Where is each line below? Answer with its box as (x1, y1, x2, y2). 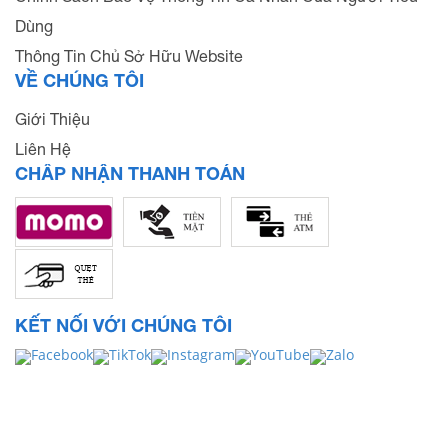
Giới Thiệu (15, 109, 90, 128)
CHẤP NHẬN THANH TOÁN (15, 161, 245, 184)
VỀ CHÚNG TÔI (15, 68, 144, 91)
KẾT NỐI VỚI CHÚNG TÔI (15, 313, 232, 336)
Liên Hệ (15, 139, 71, 158)
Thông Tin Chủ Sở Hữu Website (15, 46, 243, 65)
